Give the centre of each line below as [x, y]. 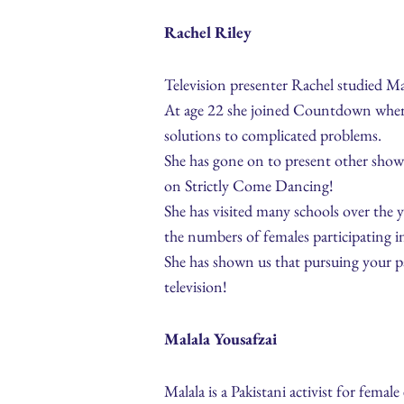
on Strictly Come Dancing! [249, 186]
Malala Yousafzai [220, 339]
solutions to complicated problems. [273, 135]
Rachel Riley [208, 32]
